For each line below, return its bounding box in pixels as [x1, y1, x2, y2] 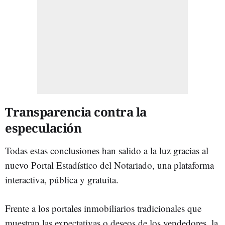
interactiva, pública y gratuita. [5, 173, 119, 186]
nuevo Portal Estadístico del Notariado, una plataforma [5, 158, 214, 171]
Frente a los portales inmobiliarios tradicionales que [5, 201, 201, 214]
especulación [5, 119, 81, 136]
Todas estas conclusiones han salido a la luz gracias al [5, 144, 208, 157]
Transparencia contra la [5, 103, 147, 120]
